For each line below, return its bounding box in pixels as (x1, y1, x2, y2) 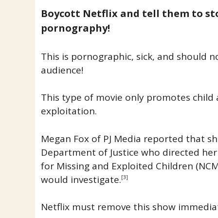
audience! (40, 63, 83, 76)
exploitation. (40, 105, 97, 117)
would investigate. (40, 173, 121, 186)
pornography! (40, 21, 110, 35)
